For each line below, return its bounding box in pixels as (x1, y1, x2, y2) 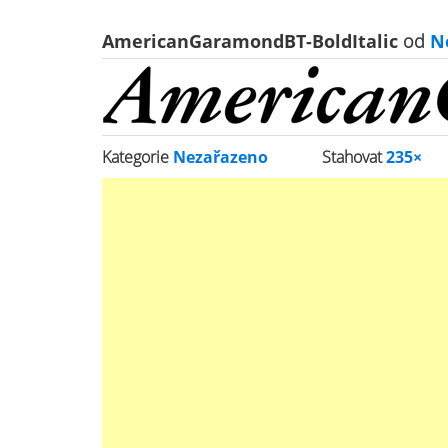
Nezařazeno (173, 146, 268, 168)
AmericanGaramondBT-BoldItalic (102, 29, 403, 53)
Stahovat (322, 146, 387, 168)
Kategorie (102, 146, 173, 168)
